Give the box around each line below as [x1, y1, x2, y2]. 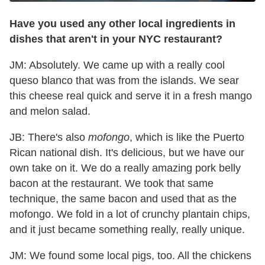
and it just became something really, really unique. [9, 224, 245, 236]
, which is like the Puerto [130, 131, 244, 144]
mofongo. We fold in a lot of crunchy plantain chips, [9, 208, 250, 221]
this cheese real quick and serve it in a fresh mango [9, 90, 252, 102]
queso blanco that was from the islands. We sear [9, 75, 239, 87]
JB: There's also [9, 131, 88, 144]
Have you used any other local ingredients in [9, 18, 235, 30]
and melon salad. [9, 105, 91, 118]
